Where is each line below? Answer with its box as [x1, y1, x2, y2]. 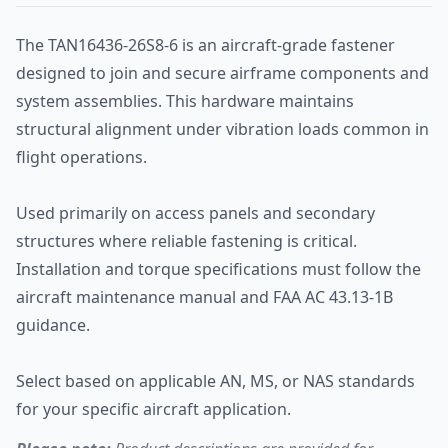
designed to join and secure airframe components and [16, 62, 429, 84]
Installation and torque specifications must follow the [16, 258, 421, 280]
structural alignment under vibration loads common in [16, 118, 429, 140]
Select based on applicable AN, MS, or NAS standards [16, 370, 415, 392]
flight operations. [16, 146, 147, 168]
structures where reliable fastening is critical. [16, 230, 357, 252]
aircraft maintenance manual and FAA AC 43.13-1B [16, 286, 393, 308]
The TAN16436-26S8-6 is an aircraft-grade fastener [16, 34, 395, 56]
